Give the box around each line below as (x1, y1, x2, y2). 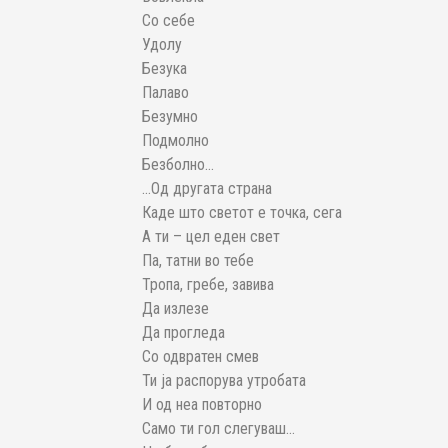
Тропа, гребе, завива (142, 275, 274, 295)
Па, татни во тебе (142, 251, 254, 271)
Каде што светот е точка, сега (142, 203, 342, 223)
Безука (142, 59, 187, 79)
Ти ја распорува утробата (142, 371, 306, 391)
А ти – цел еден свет (142, 227, 280, 247)
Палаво (142, 83, 189, 103)
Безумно (142, 107, 198, 127)
